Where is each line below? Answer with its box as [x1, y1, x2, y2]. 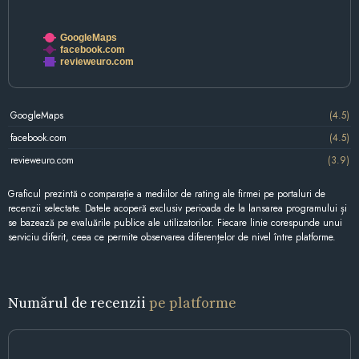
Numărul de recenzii [8, 292, 149, 313]
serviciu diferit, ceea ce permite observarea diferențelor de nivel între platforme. [8, 230, 336, 245]
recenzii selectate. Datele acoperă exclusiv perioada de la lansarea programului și [8, 201, 347, 216]
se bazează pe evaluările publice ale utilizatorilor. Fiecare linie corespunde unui [8, 216, 342, 231]
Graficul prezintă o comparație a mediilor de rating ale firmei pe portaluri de [8, 187, 325, 202]
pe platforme [149, 292, 236, 313]
